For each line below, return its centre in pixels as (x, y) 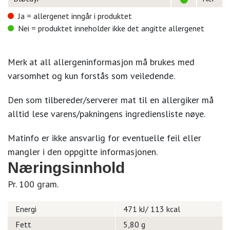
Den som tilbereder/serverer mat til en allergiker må (111, 100)
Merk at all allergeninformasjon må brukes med (101, 62)
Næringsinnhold (66, 168)
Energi (26, 209)
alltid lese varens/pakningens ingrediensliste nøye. (107, 114)
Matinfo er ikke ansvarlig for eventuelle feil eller (104, 138)
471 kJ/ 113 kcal (152, 209)
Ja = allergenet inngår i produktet (75, 16)
